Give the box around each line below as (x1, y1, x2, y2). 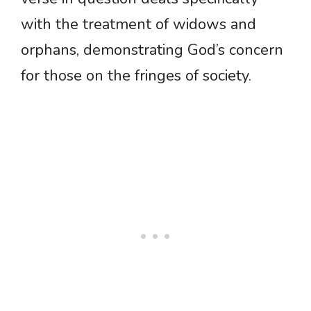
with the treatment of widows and (21, 14, 256, 35)
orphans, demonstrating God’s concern (21, 40, 283, 61)
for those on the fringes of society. (21, 65, 251, 87)
